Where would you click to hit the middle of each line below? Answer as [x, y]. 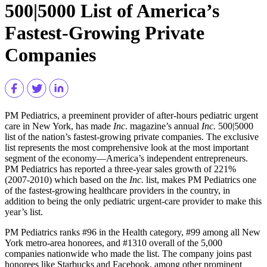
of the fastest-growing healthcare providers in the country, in [117, 191]
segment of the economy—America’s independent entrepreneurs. [126, 159]
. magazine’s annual [163, 126]
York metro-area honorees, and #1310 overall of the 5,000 [114, 243]
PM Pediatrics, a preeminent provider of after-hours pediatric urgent [131, 116]
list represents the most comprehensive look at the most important [127, 148]
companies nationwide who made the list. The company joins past [128, 254]
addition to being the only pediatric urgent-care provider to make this [133, 201]
